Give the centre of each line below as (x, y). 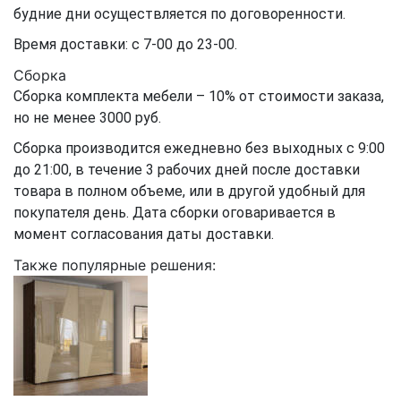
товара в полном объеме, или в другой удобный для (189, 191)
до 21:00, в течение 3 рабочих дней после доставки (187, 170)
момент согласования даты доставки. (144, 234)
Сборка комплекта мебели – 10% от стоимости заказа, (199, 96)
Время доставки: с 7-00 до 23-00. (125, 44)
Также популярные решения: (115, 265)
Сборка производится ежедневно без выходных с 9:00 (199, 148)
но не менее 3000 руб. (87, 118)
